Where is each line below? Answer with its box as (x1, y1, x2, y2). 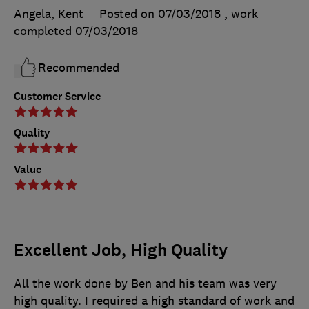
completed (14, 23, 75, 39)
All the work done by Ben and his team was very (14, 275, 277, 291)
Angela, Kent (14, 6, 83, 21)
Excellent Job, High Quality (14, 239, 228, 261)
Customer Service (14, 88, 101, 103)
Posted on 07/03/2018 (99, 6, 221, 21)
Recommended (38, 59, 119, 75)
